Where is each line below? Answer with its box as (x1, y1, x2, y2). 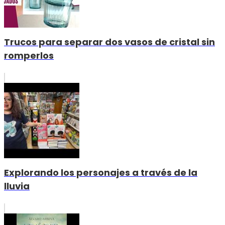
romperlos (4, 49, 54, 62)
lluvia (4, 179, 30, 192)
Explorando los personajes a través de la (4, 166, 197, 179)
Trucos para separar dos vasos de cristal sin (4, 35, 215, 48)
